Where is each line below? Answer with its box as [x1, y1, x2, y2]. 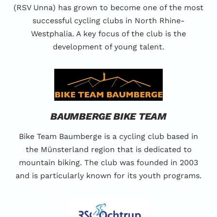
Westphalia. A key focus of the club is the [31, 29, 186, 39]
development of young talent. [53, 42, 164, 52]
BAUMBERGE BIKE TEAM [50, 110, 167, 123]
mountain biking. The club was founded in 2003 [19, 158, 198, 168]
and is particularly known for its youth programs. [15, 171, 201, 181]
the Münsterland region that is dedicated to [25, 145, 192, 155]
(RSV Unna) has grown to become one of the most [14, 3, 203, 13]
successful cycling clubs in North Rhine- [32, 16, 185, 26]
